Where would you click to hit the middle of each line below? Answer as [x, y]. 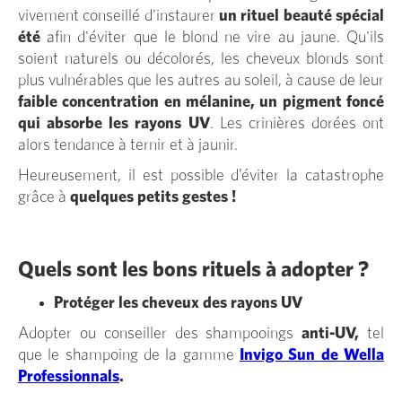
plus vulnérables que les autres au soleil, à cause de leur [201, 80]
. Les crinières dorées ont [297, 123]
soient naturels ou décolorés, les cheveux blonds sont [201, 59]
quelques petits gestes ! [153, 197]
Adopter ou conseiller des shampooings [160, 333]
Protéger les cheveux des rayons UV [178, 303]
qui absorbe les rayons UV [114, 123]
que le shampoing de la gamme [129, 355]
